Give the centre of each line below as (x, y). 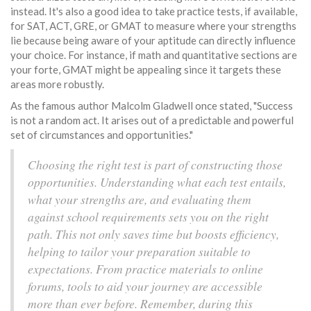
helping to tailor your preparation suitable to (139, 251)
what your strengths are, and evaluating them (140, 199)
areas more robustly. (57, 84)
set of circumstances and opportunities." (102, 134)
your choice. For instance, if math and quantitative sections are (154, 54)
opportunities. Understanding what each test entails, (157, 182)
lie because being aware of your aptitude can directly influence (153, 40)
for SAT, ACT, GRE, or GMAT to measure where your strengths (153, 25)
